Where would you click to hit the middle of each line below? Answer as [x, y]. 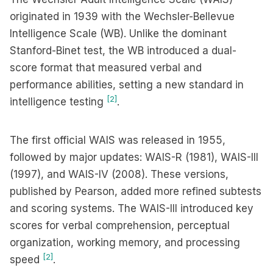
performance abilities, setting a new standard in [127, 85]
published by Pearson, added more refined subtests [136, 191]
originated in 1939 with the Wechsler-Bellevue [122, 16]
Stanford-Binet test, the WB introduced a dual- [123, 51]
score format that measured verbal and [106, 68]
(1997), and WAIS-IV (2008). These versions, [119, 174]
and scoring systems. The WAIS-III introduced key [132, 208]
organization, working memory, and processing [125, 243]
